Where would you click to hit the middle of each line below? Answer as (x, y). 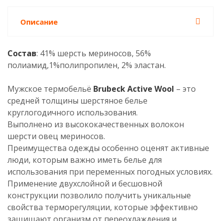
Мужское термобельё (50, 89)
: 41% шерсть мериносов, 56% (94, 53)
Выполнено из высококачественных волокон (96, 124)
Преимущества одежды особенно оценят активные (108, 148)
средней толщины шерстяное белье (77, 101)
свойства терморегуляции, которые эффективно (103, 207)
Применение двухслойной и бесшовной (85, 184)
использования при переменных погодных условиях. (110, 172)
